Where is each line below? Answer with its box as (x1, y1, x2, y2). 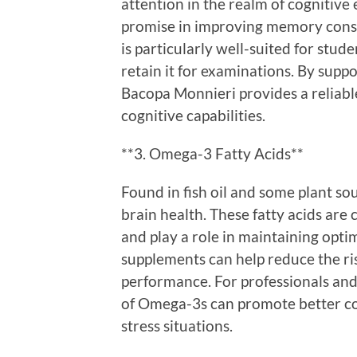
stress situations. (121, 316, 233, 335)
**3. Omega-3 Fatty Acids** (121, 143, 304, 163)
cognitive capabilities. (121, 105, 265, 124)
